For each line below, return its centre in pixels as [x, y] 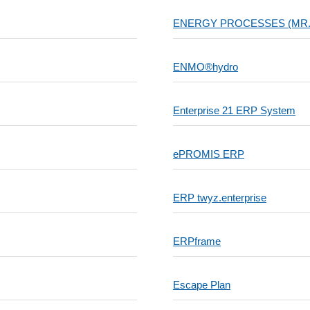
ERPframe [197, 241]
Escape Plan [202, 285]
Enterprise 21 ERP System [235, 110]
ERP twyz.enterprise [220, 198]
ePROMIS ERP [209, 154]
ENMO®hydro [206, 67]
